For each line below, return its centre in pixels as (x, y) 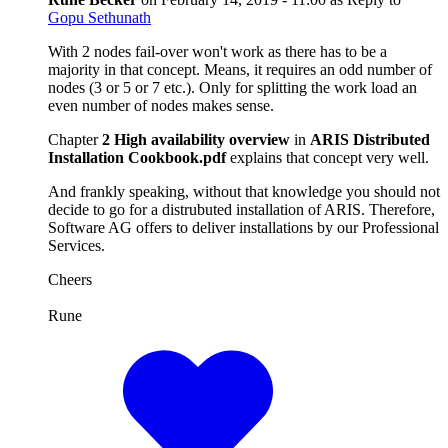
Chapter (75, 139)
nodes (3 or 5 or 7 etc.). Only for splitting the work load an (232, 87)
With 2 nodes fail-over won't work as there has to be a (217, 51)
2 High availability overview (196, 139)
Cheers (70, 279)
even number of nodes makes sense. (161, 105)
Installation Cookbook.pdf (139, 157)
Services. (76, 245)
